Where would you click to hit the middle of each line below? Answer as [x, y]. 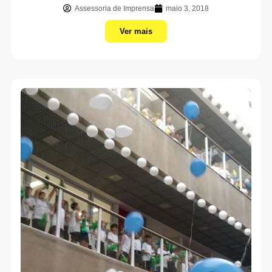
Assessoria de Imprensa [114, 8]
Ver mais [136, 31]
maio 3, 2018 [187, 8]
